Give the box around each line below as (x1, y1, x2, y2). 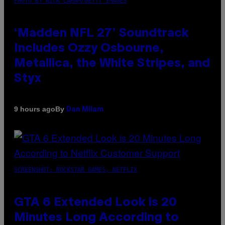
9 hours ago (14, 105, 55, 114)
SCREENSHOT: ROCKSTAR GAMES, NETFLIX (14, 166, 137, 173)
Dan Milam (66, 106, 103, 113)
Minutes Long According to (14, 212, 179, 223)
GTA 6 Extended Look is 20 (14, 197, 177, 208)
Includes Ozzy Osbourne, (14, 43, 164, 54)
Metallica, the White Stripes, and (14, 58, 210, 69)
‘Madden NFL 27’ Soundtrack (14, 28, 189, 39)
